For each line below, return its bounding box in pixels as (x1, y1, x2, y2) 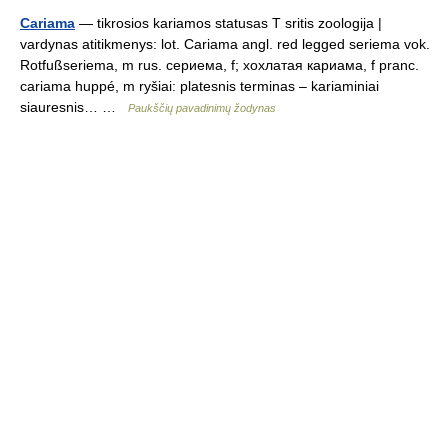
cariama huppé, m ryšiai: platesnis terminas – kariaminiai (20, 78, 379, 94)
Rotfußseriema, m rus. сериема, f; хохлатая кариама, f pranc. (20, 57, 419, 73)
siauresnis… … (20, 99, 128, 115)
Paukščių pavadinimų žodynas (128, 102, 276, 114)
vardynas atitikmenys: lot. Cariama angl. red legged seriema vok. (20, 36, 430, 52)
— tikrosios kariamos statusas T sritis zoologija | (75, 15, 382, 31)
